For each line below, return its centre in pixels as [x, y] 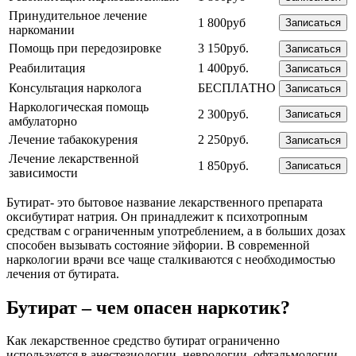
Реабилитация [47, 68]
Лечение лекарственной [74, 158]
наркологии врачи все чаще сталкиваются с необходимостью [171, 259]
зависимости [43, 172]
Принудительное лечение [78, 15]
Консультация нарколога [75, 87]
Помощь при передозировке [85, 48]
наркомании [42, 29]
